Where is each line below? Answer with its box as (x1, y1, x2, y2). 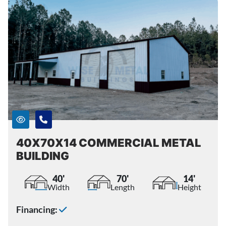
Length (110, 182, 135, 192)
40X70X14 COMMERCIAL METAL (16, 136, 201, 150)
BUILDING (16, 149, 69, 163)
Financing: (16, 204, 59, 215)
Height (177, 182, 201, 192)
